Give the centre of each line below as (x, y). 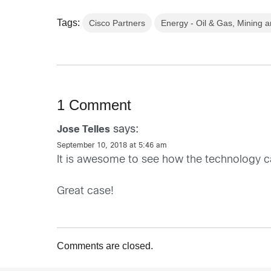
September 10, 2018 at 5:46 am (112, 145)
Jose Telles (84, 129)
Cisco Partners (117, 23)
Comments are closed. (105, 246)
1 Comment (94, 105)
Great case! (86, 191)
